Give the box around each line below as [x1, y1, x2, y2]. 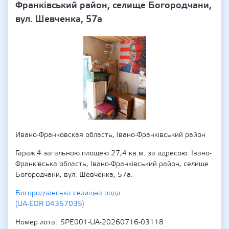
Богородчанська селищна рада [15, 189, 121, 198]
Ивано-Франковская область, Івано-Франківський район [15, 130, 205, 140]
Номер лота [15, 218, 55, 227]
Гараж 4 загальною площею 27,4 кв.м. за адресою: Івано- [15, 149, 212, 158]
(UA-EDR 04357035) [15, 199, 84, 209]
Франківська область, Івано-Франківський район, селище [15, 159, 209, 169]
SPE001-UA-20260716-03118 [60, 218, 164, 227]
